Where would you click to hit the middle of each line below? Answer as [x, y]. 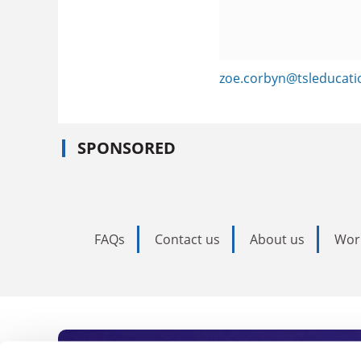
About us [277, 239]
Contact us [187, 239]
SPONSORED [127, 147]
